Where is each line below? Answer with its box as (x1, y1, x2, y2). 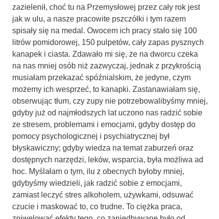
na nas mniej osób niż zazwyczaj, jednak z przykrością (12, 61, 201, 70)
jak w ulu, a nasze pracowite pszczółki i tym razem (12, 14, 186, 23)
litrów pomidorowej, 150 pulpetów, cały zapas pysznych (12, 38, 204, 46)
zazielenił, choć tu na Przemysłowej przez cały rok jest (12, 2, 200, 11)
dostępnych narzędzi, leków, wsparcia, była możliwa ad (12, 155, 203, 164)
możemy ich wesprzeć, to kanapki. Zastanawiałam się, (12, 85, 200, 93)
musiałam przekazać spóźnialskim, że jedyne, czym (12, 73, 191, 82)
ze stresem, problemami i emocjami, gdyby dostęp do (12, 120, 196, 129)
